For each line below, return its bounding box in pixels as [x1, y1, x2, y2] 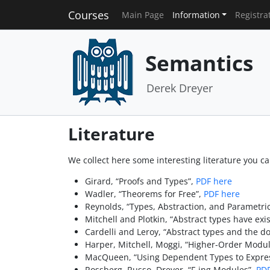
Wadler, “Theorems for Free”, [84, 187, 204, 199]
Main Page [121, 8, 164, 20]
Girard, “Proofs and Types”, [84, 175, 196, 187]
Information [172, 8, 220, 20]
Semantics [145, 49, 253, 77]
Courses [67, 7, 109, 22]
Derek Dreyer [146, 81, 213, 95]
